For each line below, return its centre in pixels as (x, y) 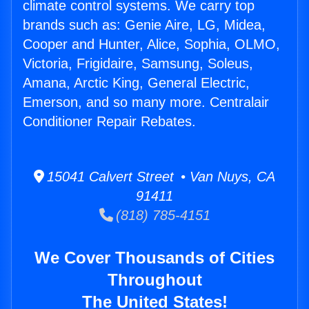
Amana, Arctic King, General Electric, (136, 83)
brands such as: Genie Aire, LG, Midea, (144, 25)
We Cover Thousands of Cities (154, 258)
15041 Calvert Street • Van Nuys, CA (160, 177)
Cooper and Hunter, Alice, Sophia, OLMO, (151, 44)
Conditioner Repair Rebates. (109, 122)
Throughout (154, 280)
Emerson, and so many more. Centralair (146, 102)
